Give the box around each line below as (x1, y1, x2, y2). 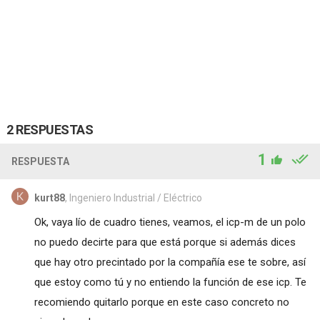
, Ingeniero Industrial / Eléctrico (64, 191, 202, 204)
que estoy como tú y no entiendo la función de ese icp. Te (34, 275, 306, 289)
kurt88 (34, 191, 65, 204)
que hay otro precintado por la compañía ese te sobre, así (34, 255, 306, 269)
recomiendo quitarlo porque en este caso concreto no (34, 295, 289, 309)
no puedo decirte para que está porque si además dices (34, 235, 296, 249)
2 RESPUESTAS (6, 121, 93, 137)
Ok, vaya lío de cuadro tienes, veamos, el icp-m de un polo (34, 215, 306, 229)
